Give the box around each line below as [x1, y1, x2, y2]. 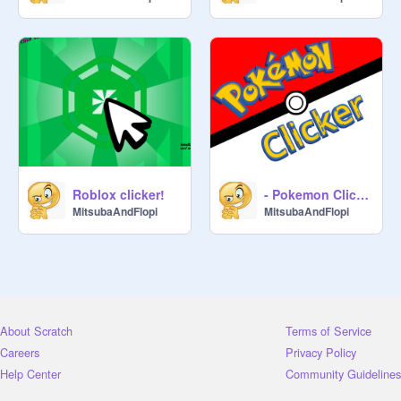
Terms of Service [286, 321, 371, 339]
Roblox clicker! [73, 185, 165, 203]
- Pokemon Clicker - [356, 185, 369, 203]
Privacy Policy [286, 343, 356, 361]
